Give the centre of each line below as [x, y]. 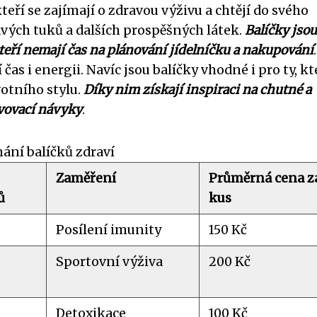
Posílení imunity [109, 230]
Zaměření [86, 178]
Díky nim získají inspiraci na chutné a [197, 90]
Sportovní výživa [110, 261]
